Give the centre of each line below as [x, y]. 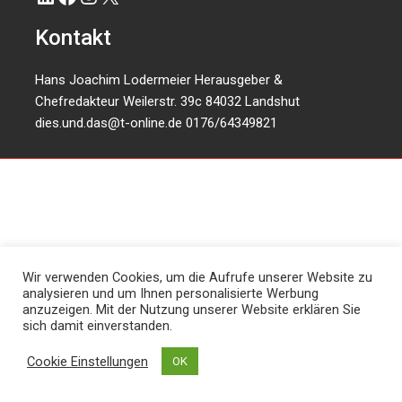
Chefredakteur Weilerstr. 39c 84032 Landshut [168, 101]
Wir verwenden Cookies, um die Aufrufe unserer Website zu [197, 277]
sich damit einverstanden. [97, 326]
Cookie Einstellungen [87, 361]
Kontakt [74, 38]
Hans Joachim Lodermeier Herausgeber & [159, 79]
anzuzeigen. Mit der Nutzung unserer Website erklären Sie [192, 310]
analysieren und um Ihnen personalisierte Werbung [170, 293]
